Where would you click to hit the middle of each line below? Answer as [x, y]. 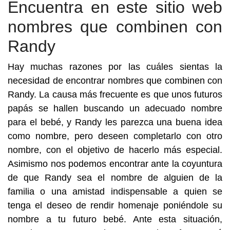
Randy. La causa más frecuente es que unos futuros [115, 94]
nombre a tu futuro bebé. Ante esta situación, [115, 219]
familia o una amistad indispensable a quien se [115, 191]
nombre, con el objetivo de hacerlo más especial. [115, 150]
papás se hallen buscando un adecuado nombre [115, 108]
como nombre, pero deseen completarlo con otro [115, 136]
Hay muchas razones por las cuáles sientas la [115, 67]
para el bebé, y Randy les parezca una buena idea [115, 122]
